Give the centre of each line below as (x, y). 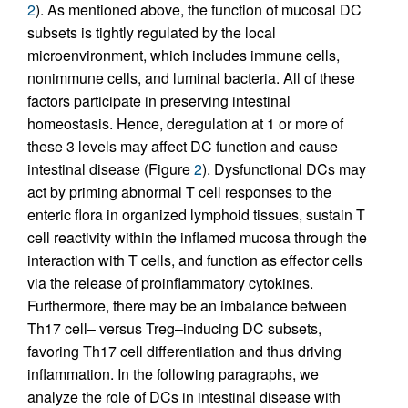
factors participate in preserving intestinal (159, 100)
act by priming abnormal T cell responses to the (179, 191)
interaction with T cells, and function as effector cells (195, 260)
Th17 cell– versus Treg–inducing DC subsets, (174, 328)
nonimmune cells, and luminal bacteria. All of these (191, 77)
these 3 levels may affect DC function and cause (183, 146)
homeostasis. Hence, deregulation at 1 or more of (185, 123)
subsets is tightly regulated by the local (152, 32)
